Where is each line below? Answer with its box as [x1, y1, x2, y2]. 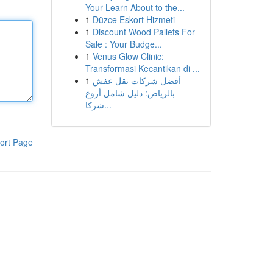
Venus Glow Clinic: [92, 50, 164, 62]
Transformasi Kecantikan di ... [85, 62, 200, 74]
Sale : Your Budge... [85, 38, 162, 50]
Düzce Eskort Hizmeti [92, 13, 175, 26]
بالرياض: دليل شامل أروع [85, 87, 175, 99]
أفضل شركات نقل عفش [92, 74, 181, 87]
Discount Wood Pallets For [92, 26, 195, 38]
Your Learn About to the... [85, 1, 185, 13]
